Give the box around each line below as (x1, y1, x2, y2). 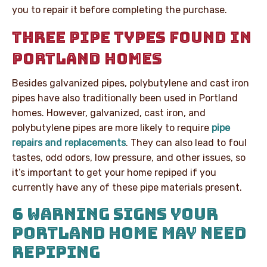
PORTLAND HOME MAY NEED (12, 222, 246, 244)
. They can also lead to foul (126, 136, 247, 148)
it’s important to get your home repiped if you (12, 166, 216, 178)
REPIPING (12, 241, 100, 263)
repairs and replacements (12, 136, 126, 148)
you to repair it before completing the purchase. (12, 4, 227, 15)
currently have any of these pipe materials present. (12, 181, 242, 193)
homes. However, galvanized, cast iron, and (12, 107, 206, 119)
